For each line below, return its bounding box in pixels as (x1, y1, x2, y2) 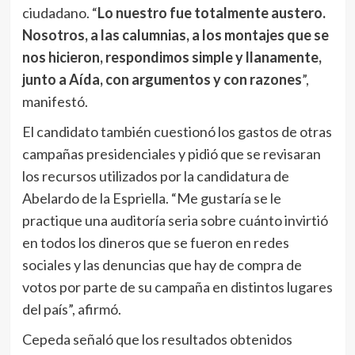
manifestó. (21, 92, 88, 110)
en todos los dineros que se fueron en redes (21, 233, 289, 251)
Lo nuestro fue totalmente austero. (97, 3, 326, 21)
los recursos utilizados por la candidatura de (21, 166, 289, 185)
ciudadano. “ (21, 3, 97, 21)
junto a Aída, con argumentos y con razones (21, 70, 302, 88)
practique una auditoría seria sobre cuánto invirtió (21, 211, 328, 229)
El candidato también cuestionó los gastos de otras (21, 122, 332, 140)
